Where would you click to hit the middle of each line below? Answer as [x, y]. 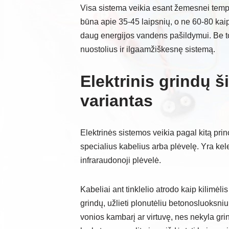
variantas [117, 101]
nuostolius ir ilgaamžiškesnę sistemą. [148, 50]
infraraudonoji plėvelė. [121, 161]
